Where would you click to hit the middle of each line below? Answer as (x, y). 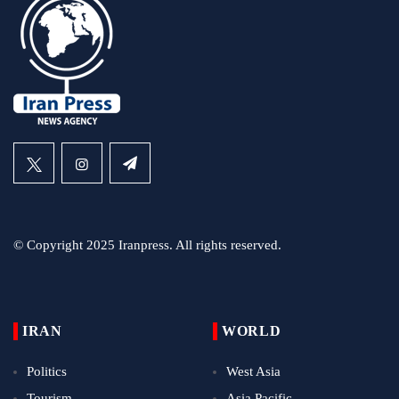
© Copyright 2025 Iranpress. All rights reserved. (147, 244)
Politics (47, 371)
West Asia (253, 371)
